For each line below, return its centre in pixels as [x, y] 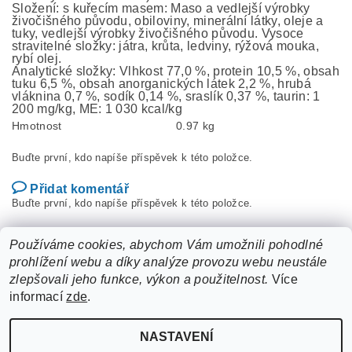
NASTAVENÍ [176, 337]
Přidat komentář [80, 189]
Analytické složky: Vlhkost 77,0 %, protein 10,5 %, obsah [176, 71]
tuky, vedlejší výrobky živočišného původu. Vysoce [158, 33]
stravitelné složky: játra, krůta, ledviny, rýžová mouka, [165, 46]
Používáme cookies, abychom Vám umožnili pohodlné [167, 245]
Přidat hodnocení [68, 235]
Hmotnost [37, 126]
